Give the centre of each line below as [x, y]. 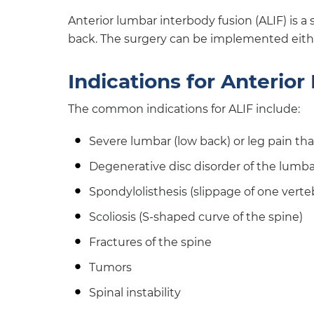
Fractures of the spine [150, 243]
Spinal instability [135, 293]
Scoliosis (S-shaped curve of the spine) [196, 217]
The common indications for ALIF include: [184, 109]
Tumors [110, 268]
